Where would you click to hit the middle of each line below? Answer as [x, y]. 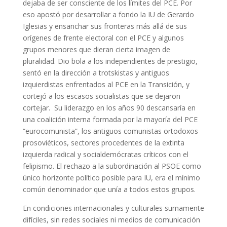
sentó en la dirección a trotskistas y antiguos [96, 73]
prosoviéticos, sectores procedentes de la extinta [103, 143]
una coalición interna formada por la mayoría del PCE [110, 119]
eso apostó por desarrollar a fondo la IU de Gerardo [108, 14]
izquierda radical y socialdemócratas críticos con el [105, 154]
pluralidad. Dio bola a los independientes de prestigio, [110, 61]
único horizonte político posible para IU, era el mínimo [111, 178]
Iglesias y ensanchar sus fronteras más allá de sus [105, 26]
